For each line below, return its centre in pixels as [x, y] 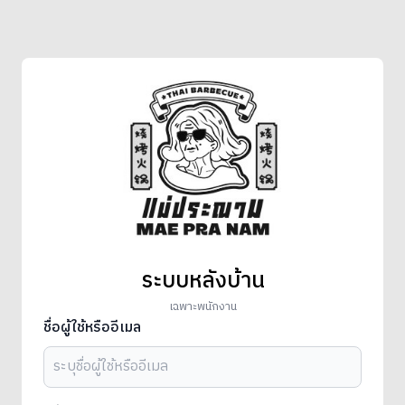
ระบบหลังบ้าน [202, 281]
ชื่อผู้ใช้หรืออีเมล [92, 327]
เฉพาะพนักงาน [202, 306]
